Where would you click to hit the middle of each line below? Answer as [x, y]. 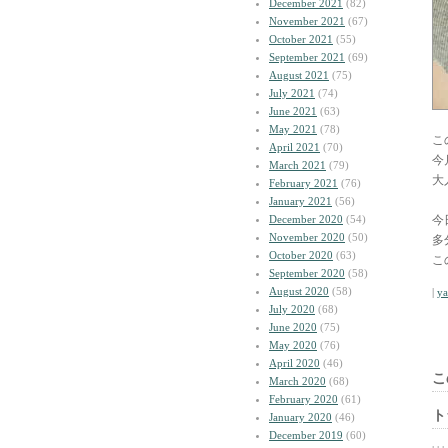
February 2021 [303, 183]
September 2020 [307, 273]
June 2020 [293, 327]
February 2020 [303, 399]
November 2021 [307, 21]
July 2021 [292, 93]
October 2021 [301, 39]
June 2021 [293, 111]
